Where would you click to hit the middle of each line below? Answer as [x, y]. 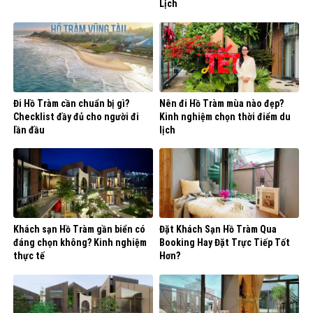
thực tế [29, 256]
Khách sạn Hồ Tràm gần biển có [79, 230]
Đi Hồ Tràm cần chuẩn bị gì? [71, 103]
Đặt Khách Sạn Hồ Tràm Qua [218, 230]
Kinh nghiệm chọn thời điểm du [225, 116]
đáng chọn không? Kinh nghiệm [80, 243]
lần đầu [29, 130]
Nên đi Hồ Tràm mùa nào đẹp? [221, 103]
